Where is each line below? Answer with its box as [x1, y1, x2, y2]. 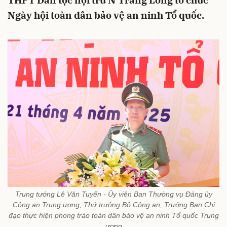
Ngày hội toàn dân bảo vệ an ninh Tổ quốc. [8, 9, 204, 21]
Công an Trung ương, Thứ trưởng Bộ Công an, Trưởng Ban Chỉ [12, 200, 215, 209]
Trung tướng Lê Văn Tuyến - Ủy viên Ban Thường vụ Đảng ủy [15, 190, 212, 198]
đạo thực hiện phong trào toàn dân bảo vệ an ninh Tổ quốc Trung [8, 211, 219, 219]
